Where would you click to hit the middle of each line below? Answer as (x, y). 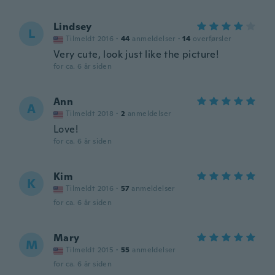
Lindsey (73, 27)
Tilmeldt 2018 (90, 114)
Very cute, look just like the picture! (136, 54)
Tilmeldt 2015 (90, 250)
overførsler (212, 39)
